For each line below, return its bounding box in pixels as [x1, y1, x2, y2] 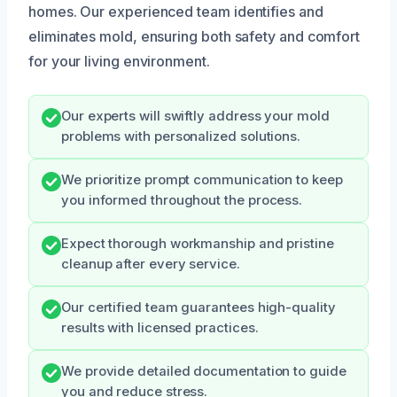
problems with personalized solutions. [61, 128, 301, 144]
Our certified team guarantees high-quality [61, 299, 336, 315]
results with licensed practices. [61, 319, 259, 336]
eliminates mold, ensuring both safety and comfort [28, 27, 361, 45]
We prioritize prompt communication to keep [61, 171, 343, 188]
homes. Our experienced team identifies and [28, 2, 323, 20]
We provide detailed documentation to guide [61, 362, 346, 379]
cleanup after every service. [61, 255, 240, 272]
